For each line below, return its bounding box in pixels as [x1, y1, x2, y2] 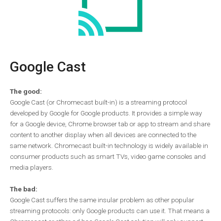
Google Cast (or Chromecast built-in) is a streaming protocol [10, 98, 187, 106]
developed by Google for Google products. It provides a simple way [10, 109, 202, 117]
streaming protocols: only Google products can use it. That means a [10, 206, 210, 215]
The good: [10, 87, 42, 95]
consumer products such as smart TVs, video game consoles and [10, 152, 206, 160]
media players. [10, 163, 53, 171]
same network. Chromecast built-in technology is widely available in [10, 141, 208, 149]
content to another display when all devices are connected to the [10, 130, 196, 139]
